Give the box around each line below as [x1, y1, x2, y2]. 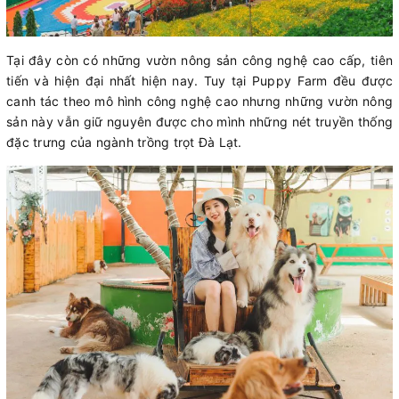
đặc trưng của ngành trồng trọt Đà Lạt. [6, 134, 242, 150]
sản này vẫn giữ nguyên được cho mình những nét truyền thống [6, 113, 393, 129]
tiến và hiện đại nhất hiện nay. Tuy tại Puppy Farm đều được [6, 72, 393, 88]
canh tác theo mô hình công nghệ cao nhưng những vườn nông [6, 93, 393, 109]
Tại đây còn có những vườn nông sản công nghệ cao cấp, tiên [6, 52, 393, 68]
